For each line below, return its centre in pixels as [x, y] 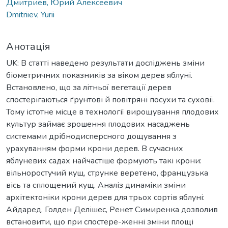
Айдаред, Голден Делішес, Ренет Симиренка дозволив [112, 209]
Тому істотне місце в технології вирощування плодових [112, 112]
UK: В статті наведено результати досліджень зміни [105, 63]
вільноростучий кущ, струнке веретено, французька [107, 173]
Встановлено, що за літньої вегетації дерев [89, 87]
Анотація [28, 46]
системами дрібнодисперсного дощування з [91, 136]
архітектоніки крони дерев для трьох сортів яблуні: [105, 197]
